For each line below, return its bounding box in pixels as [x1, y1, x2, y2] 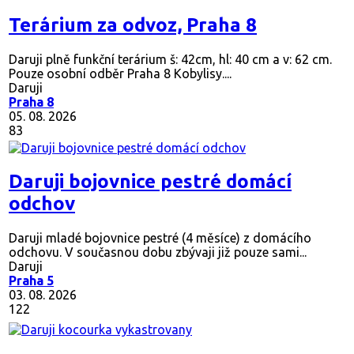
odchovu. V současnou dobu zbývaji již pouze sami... [9, 245, 307, 260]
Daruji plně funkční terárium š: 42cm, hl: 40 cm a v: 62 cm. [9, 52, 332, 67]
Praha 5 [9, 273, 54, 288]
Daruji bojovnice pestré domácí [9, 171, 292, 193]
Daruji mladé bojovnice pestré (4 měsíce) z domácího [9, 231, 311, 246]
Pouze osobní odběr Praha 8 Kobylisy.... [9, 66, 232, 81]
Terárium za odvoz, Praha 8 [9, 14, 257, 36]
